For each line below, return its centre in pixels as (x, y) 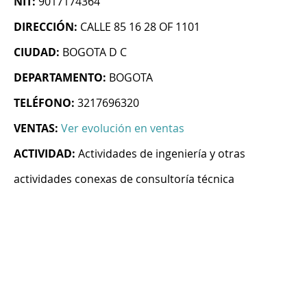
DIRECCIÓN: (46, 27)
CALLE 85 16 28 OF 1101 (140, 27)
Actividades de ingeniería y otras (162, 154)
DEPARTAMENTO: (60, 78)
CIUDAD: (37, 52)
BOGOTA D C (95, 52)
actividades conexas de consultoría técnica (124, 179)
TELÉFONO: (44, 103)
